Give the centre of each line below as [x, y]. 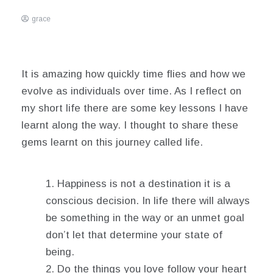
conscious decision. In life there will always [148, 201]
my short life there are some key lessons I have [135, 108]
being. [60, 252]
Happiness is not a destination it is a [144, 184]
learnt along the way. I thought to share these [130, 125]
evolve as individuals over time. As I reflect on [131, 91]
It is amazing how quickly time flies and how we [133, 74]
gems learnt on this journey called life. [112, 142]
